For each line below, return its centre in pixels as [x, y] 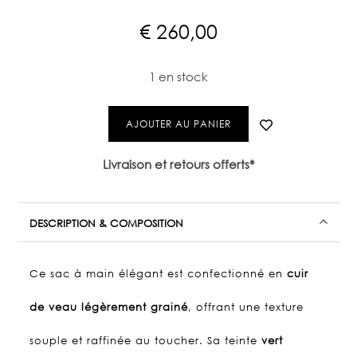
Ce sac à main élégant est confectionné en [159, 273]
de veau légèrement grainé [109, 307]
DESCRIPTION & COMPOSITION [107, 223]
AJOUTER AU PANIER [178, 124]
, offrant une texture [246, 307]
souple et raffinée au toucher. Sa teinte [146, 340]
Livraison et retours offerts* [178, 164]
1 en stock [178, 76]
